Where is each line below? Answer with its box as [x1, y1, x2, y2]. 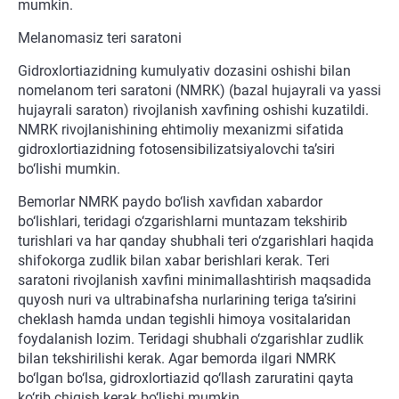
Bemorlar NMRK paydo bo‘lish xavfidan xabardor [18, 193, 322, 211]
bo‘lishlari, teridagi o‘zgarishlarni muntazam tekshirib [18, 213, 347, 231]
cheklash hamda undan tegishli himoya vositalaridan [18, 311, 351, 329]
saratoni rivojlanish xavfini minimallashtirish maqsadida [18, 272, 371, 289]
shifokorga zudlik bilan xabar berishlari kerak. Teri [18, 252, 330, 270]
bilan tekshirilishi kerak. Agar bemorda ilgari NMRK [18, 350, 336, 368]
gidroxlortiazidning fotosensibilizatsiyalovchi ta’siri [18, 141, 335, 159]
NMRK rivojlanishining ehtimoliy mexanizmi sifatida [18, 121, 344, 139]
